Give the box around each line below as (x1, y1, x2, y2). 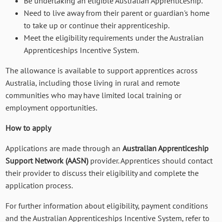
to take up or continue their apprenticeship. (24, 20, 170, 31)
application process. (5, 180, 73, 191)
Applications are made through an (5, 143, 123, 154)
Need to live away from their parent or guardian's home (24, 8, 210, 18)
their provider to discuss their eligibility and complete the (5, 168, 199, 178)
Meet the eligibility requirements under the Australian (24, 33, 204, 43)
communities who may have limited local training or (5, 90, 182, 101)
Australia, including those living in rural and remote (5, 78, 180, 88)
